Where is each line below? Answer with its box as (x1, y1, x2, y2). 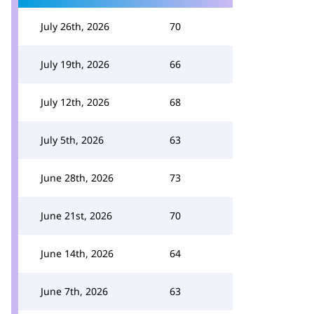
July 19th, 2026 (41, 57, 109, 71)
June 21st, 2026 (41, 209, 112, 222)
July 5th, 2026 (41, 133, 104, 146)
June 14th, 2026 (41, 247, 114, 260)
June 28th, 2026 (41, 171, 114, 184)
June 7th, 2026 (41, 285, 108, 298)
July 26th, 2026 (41, 20, 109, 33)
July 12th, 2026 (41, 95, 109, 109)
